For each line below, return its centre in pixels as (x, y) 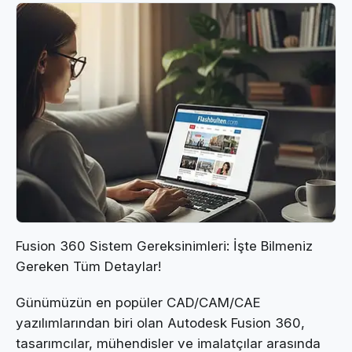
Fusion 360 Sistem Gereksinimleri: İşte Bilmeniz (164, 246)
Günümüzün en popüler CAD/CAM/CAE (138, 302)
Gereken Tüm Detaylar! (88, 266)
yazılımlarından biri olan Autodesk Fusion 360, (160, 323)
